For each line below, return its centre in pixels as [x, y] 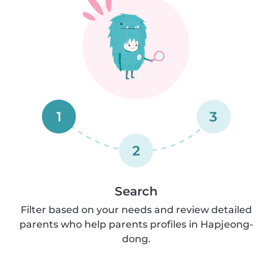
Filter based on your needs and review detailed [136, 210]
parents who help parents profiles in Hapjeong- [136, 224]
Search [136, 191]
